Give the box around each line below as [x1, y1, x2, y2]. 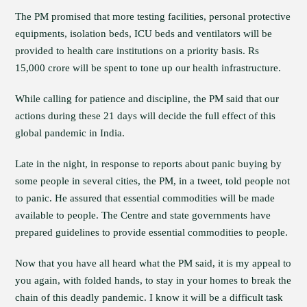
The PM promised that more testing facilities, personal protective [15, 11, 291, 22]
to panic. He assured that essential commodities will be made [15, 193, 275, 204]
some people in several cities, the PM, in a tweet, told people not [15, 175, 291, 186]
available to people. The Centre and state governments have [15, 210, 271, 221]
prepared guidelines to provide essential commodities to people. [15, 227, 288, 238]
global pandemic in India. [15, 127, 125, 138]
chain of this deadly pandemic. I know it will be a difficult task [15, 292, 284, 303]
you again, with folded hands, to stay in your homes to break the [15, 275, 292, 286]
